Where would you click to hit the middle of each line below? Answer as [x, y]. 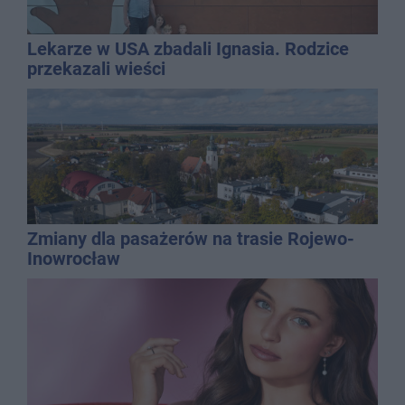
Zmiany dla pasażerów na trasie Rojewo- [191, 238]
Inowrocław [74, 258]
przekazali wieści [96, 68]
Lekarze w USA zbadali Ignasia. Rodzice [188, 48]
